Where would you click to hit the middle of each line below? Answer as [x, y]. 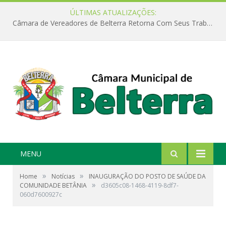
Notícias [63, 177]
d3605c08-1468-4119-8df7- [140, 186]
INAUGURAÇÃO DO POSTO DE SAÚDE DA [147, 177]
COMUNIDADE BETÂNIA [53, 186]
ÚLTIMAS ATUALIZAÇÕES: [113, 12]
